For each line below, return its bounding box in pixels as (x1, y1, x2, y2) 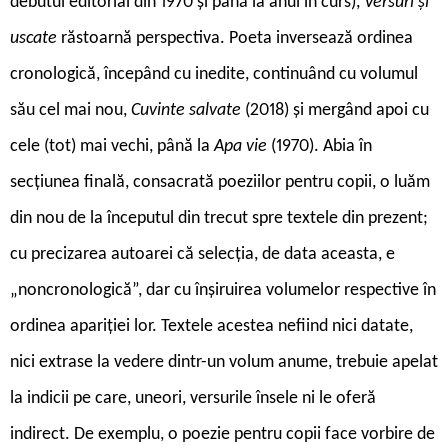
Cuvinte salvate (131, 100, 245, 120)
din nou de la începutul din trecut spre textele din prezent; (10, 208, 428, 228)
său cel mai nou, (10, 100, 131, 120)
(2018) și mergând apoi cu (245, 100, 429, 120)
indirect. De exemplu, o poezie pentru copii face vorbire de (10, 424, 435, 444)
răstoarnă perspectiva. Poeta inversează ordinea (61, 28, 413, 48)
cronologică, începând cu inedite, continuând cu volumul (10, 64, 418, 84)
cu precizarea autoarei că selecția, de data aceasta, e (10, 244, 395, 264)
